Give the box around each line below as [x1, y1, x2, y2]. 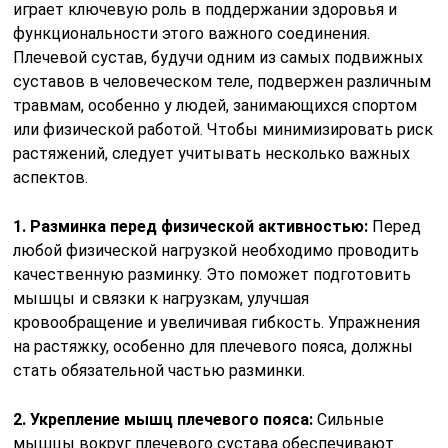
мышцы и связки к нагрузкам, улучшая [13, 289, 310, 309]
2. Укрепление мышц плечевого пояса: [13, 410, 314, 430]
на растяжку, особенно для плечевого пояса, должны [13, 337, 414, 357]
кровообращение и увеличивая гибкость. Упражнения [13, 313, 421, 333]
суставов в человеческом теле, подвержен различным [13, 72, 432, 92]
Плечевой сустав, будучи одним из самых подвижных [13, 48, 424, 68]
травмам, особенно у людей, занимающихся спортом [13, 96, 418, 116]
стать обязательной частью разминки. [13, 361, 306, 381]
